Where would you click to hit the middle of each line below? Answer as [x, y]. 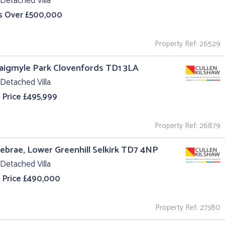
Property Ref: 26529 [188, 44]
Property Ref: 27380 [188, 207]
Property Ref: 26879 [188, 126]
